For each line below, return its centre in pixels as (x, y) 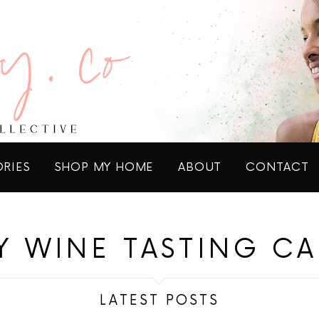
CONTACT (277, 167)
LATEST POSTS (159, 301)
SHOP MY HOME (104, 167)
